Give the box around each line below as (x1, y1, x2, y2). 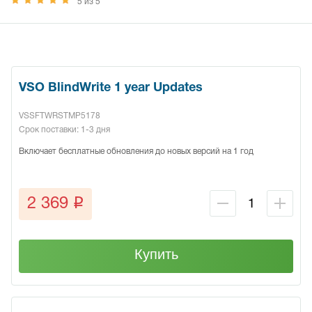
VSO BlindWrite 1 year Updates (19, 82, 203, 95)
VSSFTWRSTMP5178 (19, 112, 100, 120)
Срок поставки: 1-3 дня (19, 126, 110, 134)
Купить (134, 247, 178, 263)
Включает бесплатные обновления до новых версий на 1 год (19, 148, 253, 156)
